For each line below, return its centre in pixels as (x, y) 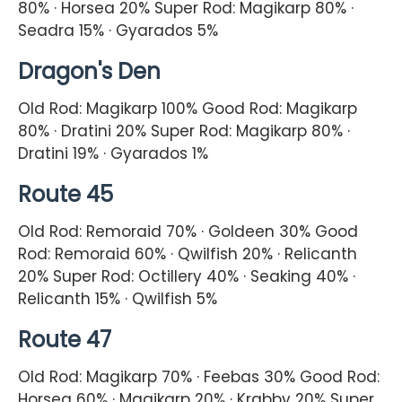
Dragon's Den (89, 71)
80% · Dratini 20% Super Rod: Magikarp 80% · (184, 131)
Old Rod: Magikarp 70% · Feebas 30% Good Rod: (199, 376)
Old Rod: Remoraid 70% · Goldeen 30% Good (188, 231)
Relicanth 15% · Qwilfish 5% (118, 298)
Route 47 (65, 339)
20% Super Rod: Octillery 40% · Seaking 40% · (187, 276)
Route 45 (66, 194)
